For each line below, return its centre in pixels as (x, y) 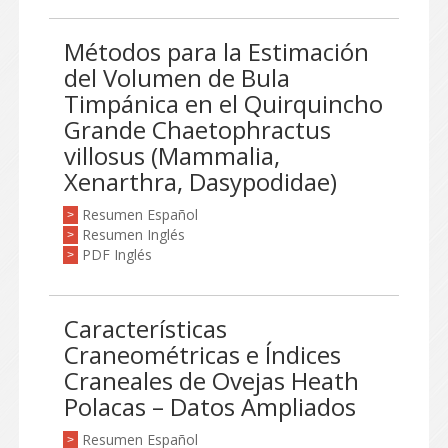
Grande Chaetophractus (197, 129)
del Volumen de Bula (177, 77)
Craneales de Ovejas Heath (211, 380)
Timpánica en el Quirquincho (223, 103)
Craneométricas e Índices (202, 354)
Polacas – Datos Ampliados (210, 406)
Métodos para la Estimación (216, 51)
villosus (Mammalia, (172, 155)
